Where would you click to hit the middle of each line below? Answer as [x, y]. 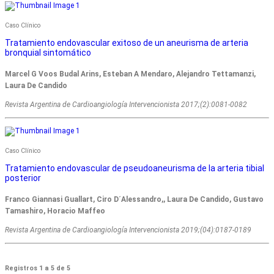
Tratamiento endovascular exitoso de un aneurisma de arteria [127, 43]
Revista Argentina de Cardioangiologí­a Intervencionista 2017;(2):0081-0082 [126, 105]
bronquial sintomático [48, 53]
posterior [23, 178]
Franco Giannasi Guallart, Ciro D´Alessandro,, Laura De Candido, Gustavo [134, 200]
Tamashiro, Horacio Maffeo [55, 211]
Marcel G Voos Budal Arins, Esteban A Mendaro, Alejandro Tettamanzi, [130, 74]
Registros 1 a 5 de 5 [38, 268]
